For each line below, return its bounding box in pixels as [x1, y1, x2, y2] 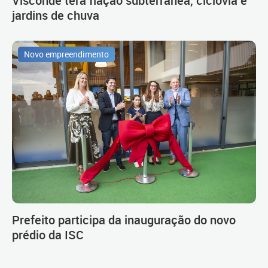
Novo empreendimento [24, 48, 109, 60]
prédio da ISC [12, 226, 84, 243]
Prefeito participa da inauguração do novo [12, 211, 236, 228]
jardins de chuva [12, 6, 99, 23]
